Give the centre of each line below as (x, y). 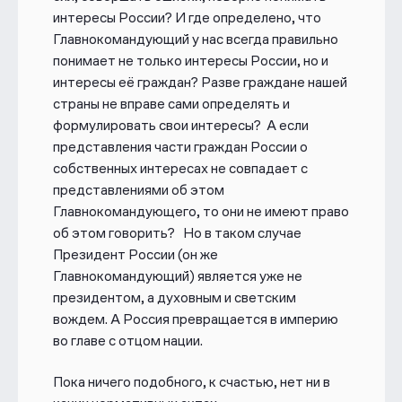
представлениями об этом (138, 190)
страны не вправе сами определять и (171, 104)
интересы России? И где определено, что (187, 17)
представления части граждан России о (180, 147)
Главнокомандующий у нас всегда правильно (195, 39)
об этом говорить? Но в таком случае (177, 233)
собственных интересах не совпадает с (180, 168)
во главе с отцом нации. (129, 341)
